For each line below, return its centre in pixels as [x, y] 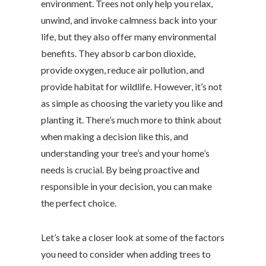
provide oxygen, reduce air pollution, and [123, 69]
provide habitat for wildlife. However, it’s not [132, 86]
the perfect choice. [79, 202]
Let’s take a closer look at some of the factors [133, 237]
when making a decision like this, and [115, 136]
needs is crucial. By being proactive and [120, 169]
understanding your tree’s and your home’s [125, 153]
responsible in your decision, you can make [126, 186]
